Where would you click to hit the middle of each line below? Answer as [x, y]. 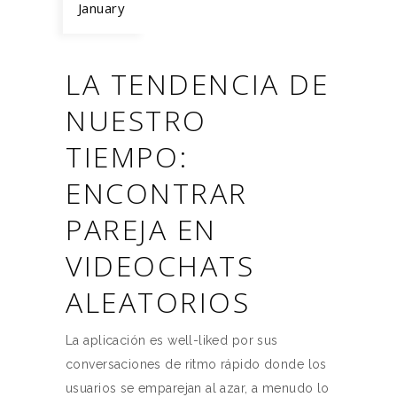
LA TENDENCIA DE [198, 84]
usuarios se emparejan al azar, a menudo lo [198, 388]
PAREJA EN [142, 229]
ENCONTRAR [157, 193]
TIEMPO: [127, 156]
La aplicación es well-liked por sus [172, 340]
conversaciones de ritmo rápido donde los [196, 364]
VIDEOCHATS [160, 265]
